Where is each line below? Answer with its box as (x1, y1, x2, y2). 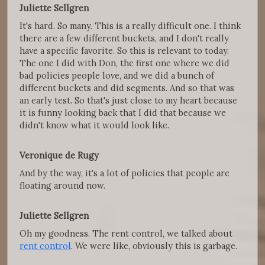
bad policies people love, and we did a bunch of (20, 70, 214, 82)
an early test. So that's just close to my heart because (20, 95, 237, 106)
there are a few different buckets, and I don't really (20, 33, 229, 44)
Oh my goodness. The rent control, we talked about (20, 228, 232, 240)
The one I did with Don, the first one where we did (20, 57, 230, 69)
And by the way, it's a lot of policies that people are (20, 167, 230, 179)
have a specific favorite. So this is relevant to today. (20, 45, 229, 57)
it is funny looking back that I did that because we (20, 107, 226, 119)
